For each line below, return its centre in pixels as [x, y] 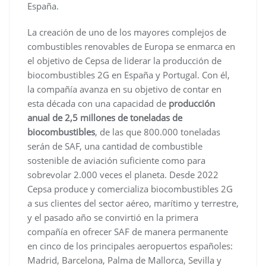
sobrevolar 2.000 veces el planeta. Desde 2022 [123, 174]
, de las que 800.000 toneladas [158, 132]
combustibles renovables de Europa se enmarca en [131, 46]
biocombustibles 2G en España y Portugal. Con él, [129, 75]
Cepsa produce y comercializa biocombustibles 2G [130, 189]
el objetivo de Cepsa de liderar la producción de [124, 60]
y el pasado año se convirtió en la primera [113, 217]
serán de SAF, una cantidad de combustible [115, 146]
